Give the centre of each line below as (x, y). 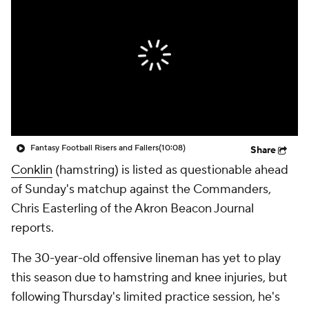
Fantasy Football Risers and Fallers (94, 148)
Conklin (32, 170)
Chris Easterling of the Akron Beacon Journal (132, 209)
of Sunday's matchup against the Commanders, (141, 189)
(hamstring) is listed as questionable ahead (170, 170)
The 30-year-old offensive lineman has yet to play (146, 258)
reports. (32, 228)
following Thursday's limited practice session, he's (146, 297)
